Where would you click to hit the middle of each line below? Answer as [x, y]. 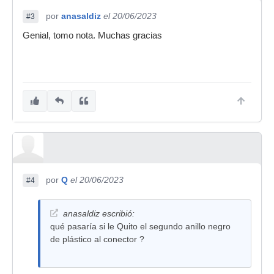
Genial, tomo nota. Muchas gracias [92, 35]
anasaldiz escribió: [99, 213]
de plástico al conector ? [97, 239]
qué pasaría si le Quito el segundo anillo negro [140, 226]
